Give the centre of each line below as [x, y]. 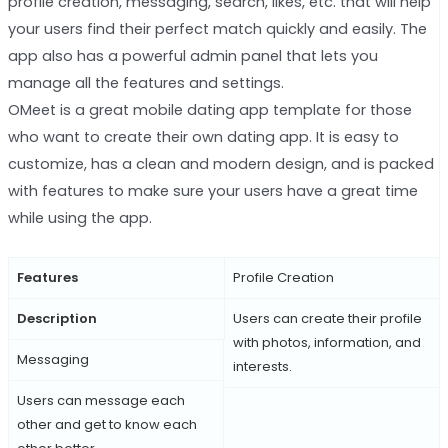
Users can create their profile [327, 319]
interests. [262, 367]
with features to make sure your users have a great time [212, 190]
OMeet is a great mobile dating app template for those [209, 109]
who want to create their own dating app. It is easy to [203, 136]
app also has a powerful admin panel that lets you [192, 55]
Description [56, 319]
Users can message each [100, 401]
